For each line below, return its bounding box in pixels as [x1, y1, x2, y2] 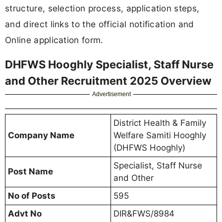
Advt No [8, 209, 42, 219]
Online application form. [5, 34, 104, 45]
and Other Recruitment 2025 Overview [5, 74, 212, 88]
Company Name [8, 130, 74, 141]
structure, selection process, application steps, [5, 2, 200, 13]
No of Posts [8, 191, 55, 201]
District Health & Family [113, 118, 206, 128]
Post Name [8, 166, 53, 177]
